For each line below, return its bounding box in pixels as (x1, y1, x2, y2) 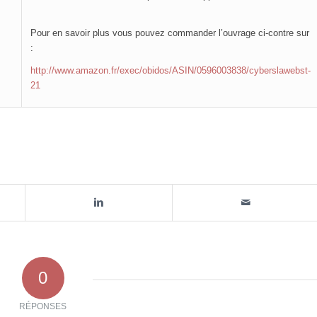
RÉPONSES (19, 301, 67, 311)
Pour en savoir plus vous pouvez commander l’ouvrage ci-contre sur (30, 28, 309, 38)
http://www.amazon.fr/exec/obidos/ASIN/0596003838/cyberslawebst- (30, 65, 311, 76)
